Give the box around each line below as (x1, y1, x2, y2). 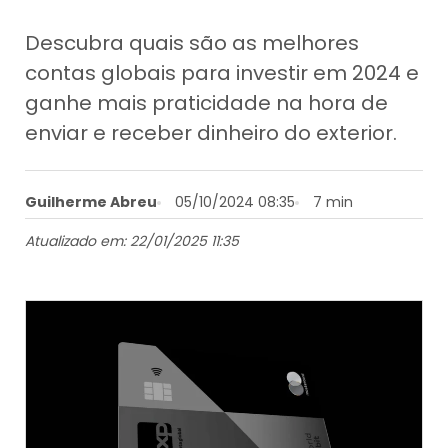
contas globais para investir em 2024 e (25, 58, 420, 87)
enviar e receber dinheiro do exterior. (25, 118, 398, 147)
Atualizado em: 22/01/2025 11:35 (25, 231, 240, 252)
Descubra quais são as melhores (25, 28, 360, 57)
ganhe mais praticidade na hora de (25, 88, 389, 117)
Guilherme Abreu (25, 191, 158, 212)
